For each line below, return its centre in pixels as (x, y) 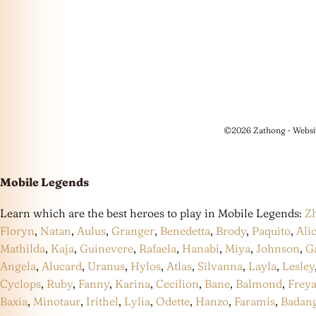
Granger (133, 231)
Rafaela (158, 249)
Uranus (106, 266)
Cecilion (177, 284)
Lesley (298, 266)
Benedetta (185, 231)
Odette (173, 302)
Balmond (259, 284)
